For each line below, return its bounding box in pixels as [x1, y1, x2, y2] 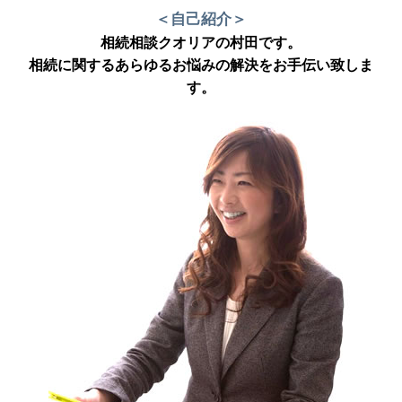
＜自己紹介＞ [155, 10, 247, 28]
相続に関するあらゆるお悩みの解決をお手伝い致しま [29, 57, 373, 73]
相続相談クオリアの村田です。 [100, 34, 301, 50]
